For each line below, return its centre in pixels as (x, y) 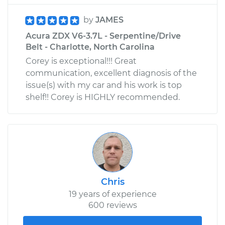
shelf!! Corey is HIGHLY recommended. (103, 97)
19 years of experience (113, 194)
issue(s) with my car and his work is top (104, 85)
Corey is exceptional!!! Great (81, 61)
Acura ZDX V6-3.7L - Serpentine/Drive (103, 36)
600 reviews (113, 205)
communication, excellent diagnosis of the (111, 73)
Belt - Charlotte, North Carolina (90, 47)
